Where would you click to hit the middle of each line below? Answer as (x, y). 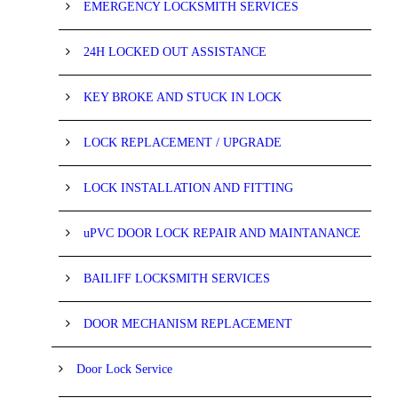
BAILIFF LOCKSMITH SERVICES (177, 278)
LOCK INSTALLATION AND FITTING (188, 187)
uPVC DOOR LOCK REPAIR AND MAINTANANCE (222, 233)
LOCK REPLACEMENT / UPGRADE (183, 142)
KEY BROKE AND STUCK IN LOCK (183, 97)
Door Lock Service (124, 369)
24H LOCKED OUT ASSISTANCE (175, 52)
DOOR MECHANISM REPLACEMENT (188, 323)
